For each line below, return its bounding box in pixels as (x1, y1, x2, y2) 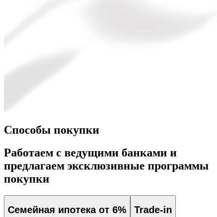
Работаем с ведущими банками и (4, 146, 177, 159)
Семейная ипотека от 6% (8, 204, 126, 216)
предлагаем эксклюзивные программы (4, 159, 209, 172)
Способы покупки (4, 123, 99, 136)
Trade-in (134, 204, 172, 216)
